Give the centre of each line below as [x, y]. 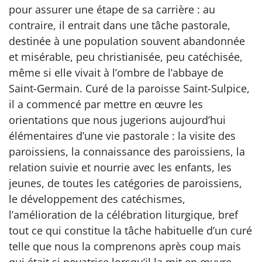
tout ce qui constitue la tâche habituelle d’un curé [130, 230]
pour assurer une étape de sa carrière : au [112, 9]
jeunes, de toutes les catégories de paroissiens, [125, 183]
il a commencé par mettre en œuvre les [106, 104]
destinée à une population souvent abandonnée [127, 41]
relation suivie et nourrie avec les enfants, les [120, 167]
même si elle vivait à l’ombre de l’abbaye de [116, 73]
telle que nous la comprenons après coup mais [125, 246]
